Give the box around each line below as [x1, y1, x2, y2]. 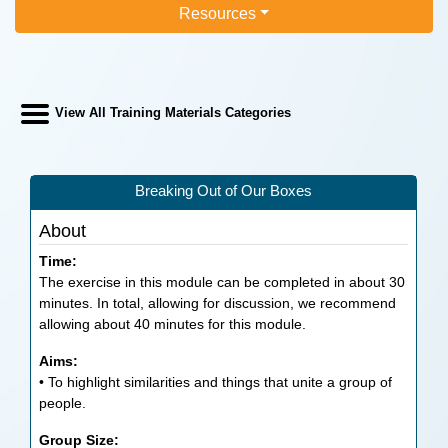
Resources [178, 4, 256, 22]
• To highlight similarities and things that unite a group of [39, 374, 393, 390]
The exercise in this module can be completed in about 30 [39, 274, 406, 290]
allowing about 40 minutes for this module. [39, 316, 307, 332]
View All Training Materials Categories [51, 106, 292, 121]
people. [39, 395, 87, 411]
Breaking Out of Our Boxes [135, 182, 313, 199]
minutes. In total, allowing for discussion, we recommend [39, 295, 397, 311]
